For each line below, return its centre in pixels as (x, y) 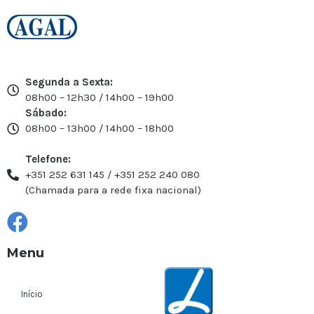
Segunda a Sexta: (69, 82)
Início (32, 294)
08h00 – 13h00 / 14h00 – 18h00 (100, 129)
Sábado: (46, 113)
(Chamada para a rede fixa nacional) (114, 190)
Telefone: (48, 159)
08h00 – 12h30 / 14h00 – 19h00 (100, 98)
